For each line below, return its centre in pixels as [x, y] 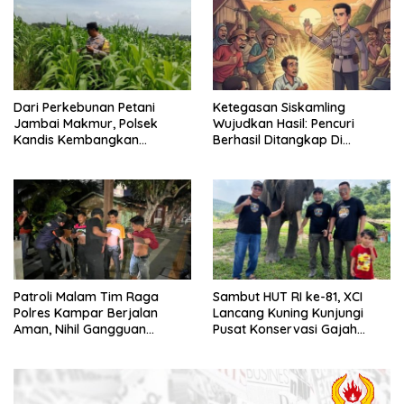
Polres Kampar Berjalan [86, 312]
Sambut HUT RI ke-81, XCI [288, 296]
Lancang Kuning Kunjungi [288, 312]
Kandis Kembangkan [76, 139]
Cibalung [239, 172]
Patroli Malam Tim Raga [86, 296]
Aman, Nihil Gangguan [80, 329]
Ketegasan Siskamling [279, 107]
